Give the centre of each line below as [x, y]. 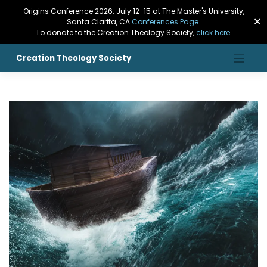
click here [213, 32]
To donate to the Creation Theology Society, [116, 32]
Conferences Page [165, 22]
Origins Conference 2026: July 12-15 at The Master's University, [133, 11]
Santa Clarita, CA [99, 22]
